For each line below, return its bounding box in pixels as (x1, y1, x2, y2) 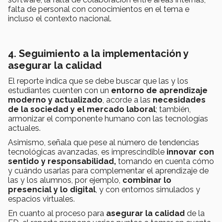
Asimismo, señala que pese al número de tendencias (8, 138, 199, 148)
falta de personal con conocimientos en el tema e (8, 4, 189, 14)
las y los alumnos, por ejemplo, (8, 175, 122, 185)
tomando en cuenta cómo (116, 157, 214, 166)
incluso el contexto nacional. (8, 14, 111, 24)
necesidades (153, 95, 206, 105)
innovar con (166, 147, 214, 157)
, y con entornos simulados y (96, 185, 200, 195)
